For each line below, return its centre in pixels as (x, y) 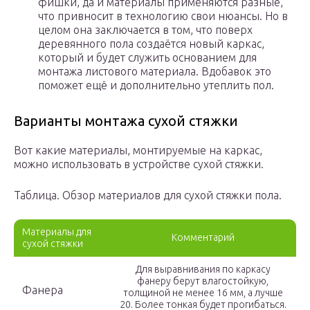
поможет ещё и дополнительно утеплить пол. (156, 85)
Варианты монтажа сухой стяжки (126, 121)
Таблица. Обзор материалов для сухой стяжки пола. (148, 195)
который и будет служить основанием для (147, 58)
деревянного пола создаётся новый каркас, (151, 44)
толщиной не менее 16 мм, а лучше (203, 293)
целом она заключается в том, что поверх (145, 30)
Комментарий (203, 238)
